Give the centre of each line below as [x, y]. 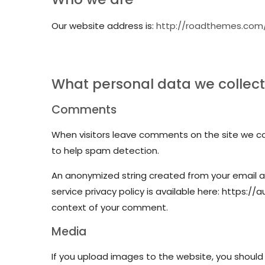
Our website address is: [104, 26]
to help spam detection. [105, 151]
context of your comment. [110, 207]
